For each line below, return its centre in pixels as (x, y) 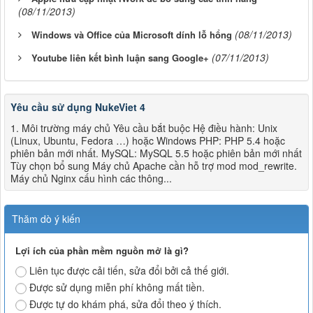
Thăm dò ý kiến (46, 218)
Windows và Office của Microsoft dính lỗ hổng (132, 34)
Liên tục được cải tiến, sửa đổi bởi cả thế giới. (129, 270)
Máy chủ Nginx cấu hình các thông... (91, 178)
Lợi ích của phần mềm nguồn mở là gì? (102, 250)
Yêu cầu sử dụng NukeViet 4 (78, 107)
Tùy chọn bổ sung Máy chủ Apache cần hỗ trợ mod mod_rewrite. (154, 165)
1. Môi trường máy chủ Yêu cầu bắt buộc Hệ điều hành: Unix (144, 128)
